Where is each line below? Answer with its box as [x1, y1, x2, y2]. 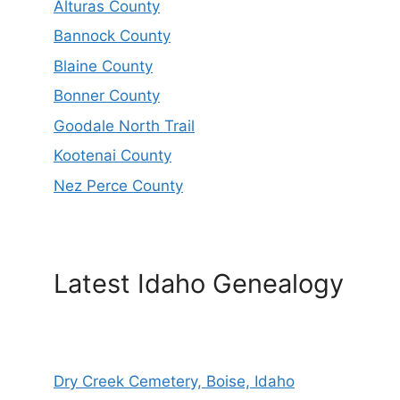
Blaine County [54, 56, 153, 75]
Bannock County [54, 27, 171, 46]
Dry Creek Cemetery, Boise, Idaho [54, 371, 295, 390]
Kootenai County [54, 146, 171, 165]
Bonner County [54, 87, 160, 105]
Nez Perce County [54, 176, 183, 195]
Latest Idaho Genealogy [54, 267, 344, 299]
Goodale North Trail [54, 116, 195, 135]
